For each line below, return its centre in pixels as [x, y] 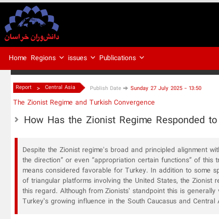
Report [24, 88]
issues [79, 58]
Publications [119, 58]
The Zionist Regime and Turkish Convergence [84, 103]
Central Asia [60, 88]
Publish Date [107, 88]
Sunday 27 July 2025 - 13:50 [166, 88]
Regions [44, 58]
